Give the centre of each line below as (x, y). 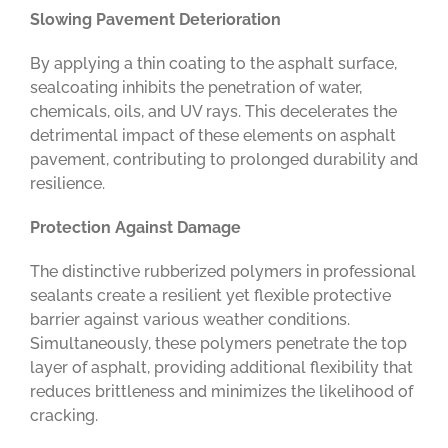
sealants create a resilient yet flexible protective (210, 296)
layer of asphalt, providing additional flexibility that (221, 368)
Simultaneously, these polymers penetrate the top (218, 344)
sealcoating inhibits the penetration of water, (195, 88)
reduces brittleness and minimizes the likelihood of (221, 392)
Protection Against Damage (135, 228)
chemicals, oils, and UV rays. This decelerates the (213, 112)
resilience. (67, 184)
